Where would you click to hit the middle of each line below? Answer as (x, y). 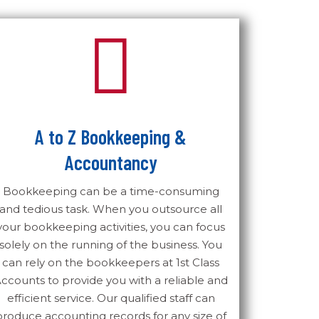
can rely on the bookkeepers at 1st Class (111, 262)
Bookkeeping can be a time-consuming (111, 191)
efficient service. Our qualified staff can (111, 298)
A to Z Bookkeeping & (111, 137)
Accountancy (111, 162)
